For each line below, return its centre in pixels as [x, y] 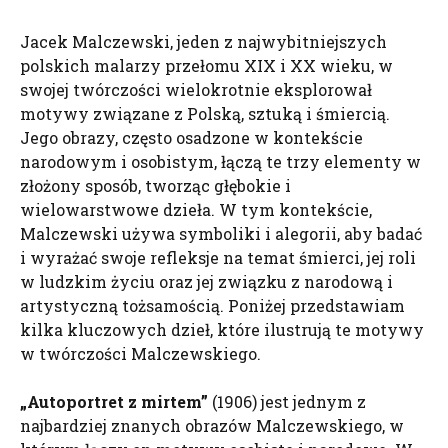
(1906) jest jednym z [287, 401]
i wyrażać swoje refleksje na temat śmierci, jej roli [218, 257]
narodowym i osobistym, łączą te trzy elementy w [220, 161]
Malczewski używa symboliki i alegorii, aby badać [221, 233]
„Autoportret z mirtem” [114, 401]
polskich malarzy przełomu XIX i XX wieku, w [206, 65]
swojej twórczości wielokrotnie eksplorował [196, 89]
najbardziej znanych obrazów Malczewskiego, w [212, 425]
